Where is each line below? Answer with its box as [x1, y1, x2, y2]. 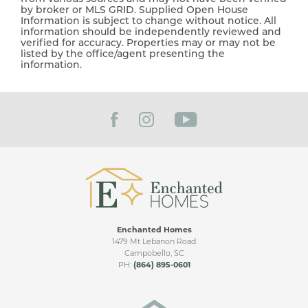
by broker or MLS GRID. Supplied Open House [21, 5, 248, 16]
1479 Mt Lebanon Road [112, 238, 196, 246]
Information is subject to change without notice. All [21, 16, 276, 27]
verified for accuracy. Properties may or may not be [21, 38, 276, 49]
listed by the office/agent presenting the [21, 49, 225, 60]
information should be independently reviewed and [21, 27, 281, 38]
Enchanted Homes [116, 226, 192, 234]
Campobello [124, 250, 170, 258]
